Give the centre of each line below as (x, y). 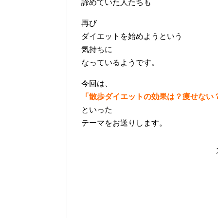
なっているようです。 (120, 62)
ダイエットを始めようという (132, 36)
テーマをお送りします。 (124, 123)
